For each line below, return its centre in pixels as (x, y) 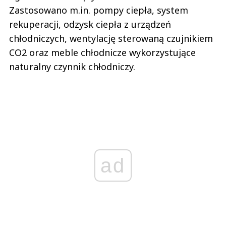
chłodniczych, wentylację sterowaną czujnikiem (111, 38)
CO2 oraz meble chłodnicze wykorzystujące (102, 52)
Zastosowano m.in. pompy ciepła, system (99, 10)
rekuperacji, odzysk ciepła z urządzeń (90, 24)
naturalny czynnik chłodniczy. (72, 66)
